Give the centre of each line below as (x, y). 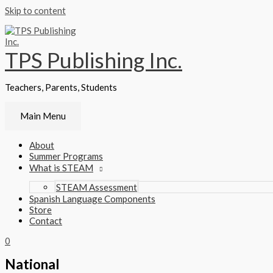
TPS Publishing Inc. (94, 60)
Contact (46, 221)
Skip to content (35, 10)
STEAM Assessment (97, 187)
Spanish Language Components (92, 199)
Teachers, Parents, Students (61, 87)
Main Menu (43, 116)
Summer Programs (66, 156)
